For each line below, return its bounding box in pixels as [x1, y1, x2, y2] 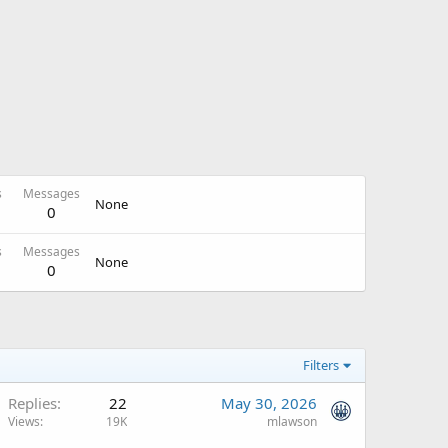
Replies [8, 393, 57, 413]
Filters [303, 356, 340, 374]
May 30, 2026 [221, 393, 317, 413]
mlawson [267, 413, 317, 430]
